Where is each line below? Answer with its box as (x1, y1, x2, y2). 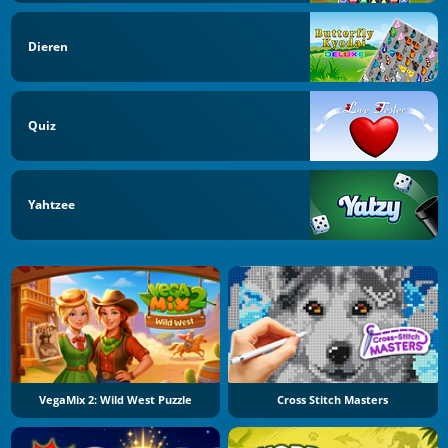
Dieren (28, 38, 68, 56)
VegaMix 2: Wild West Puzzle (38, 393, 192, 408)
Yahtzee (28, 195, 75, 213)
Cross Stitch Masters (277, 393, 389, 408)
